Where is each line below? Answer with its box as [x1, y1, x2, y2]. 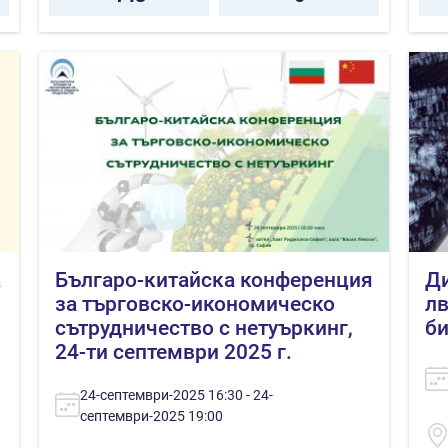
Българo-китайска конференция [55, 267, 373, 292]
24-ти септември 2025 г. [55, 339, 292, 364]
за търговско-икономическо [55, 291, 335, 316]
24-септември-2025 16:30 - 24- [80, 386, 273, 403]
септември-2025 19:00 [80, 407, 223, 424]
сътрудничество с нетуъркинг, [55, 315, 353, 340]
